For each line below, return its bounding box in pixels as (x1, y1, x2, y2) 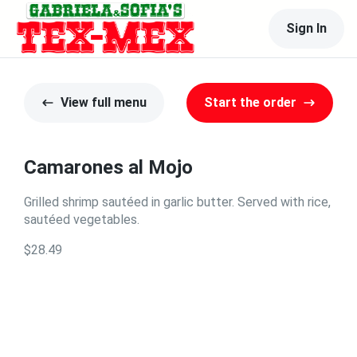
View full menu (61, 95, 147, 110)
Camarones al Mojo (24, 156, 193, 178)
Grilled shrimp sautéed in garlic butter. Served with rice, (24, 194, 331, 210)
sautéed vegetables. (24, 212, 139, 227)
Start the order (204, 95, 296, 110)
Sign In (286, 21, 327, 36)
